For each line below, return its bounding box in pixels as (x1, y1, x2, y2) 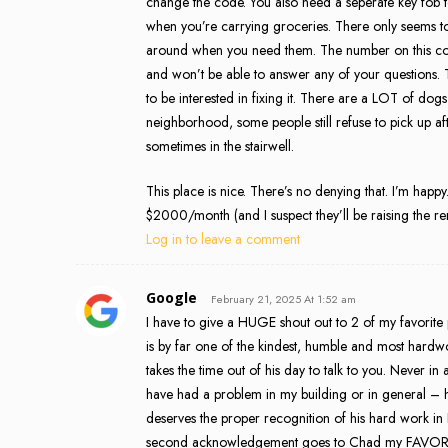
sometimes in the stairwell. (146, 135, 294, 156)
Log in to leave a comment (146, 228, 300, 249)
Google (146, 287, 197, 307)
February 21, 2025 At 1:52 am (211, 290, 356, 307)
